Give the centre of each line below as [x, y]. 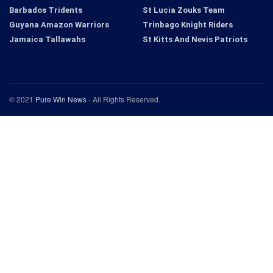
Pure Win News [61, 99]
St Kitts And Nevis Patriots [195, 40]
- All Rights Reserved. [123, 99]
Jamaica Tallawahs [47, 40]
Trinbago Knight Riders [188, 25]
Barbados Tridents [46, 10]
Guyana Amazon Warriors [59, 25]
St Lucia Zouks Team [184, 10]
